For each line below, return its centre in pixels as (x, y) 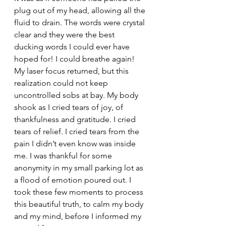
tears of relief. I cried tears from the (78, 131)
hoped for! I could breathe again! (75, 59)
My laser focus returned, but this (72, 71)
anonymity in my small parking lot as (80, 168)
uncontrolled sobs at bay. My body (77, 95)
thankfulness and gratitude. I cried (76, 119)
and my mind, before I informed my (79, 216)
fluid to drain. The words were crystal (80, 22)
